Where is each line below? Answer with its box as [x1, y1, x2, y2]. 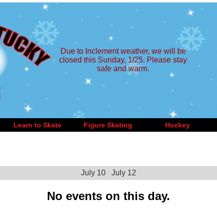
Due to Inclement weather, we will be [60, 47, 186, 55]
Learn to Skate [13, 121, 62, 129]
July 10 [81, 169, 106, 177]
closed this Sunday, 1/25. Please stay [59, 56, 187, 64]
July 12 [111, 169, 136, 177]
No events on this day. [47, 189, 170, 202]
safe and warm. [97, 64, 149, 73]
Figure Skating [84, 121, 132, 129]
